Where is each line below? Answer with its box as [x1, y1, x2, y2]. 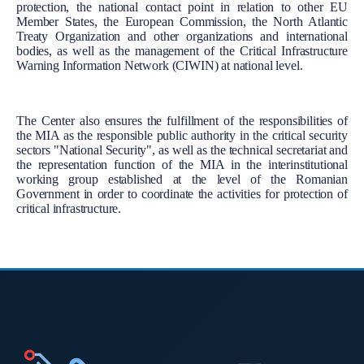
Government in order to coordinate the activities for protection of [16, 186, 348, 201]
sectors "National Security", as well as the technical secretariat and [16, 142, 348, 157]
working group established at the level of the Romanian [16, 171, 348, 186]
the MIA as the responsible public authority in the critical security [16, 128, 348, 142]
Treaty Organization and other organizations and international [16, 28, 348, 43]
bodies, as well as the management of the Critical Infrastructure [16, 43, 348, 58]
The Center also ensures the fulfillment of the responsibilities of [16, 113, 348, 128]
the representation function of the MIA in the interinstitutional [16, 157, 348, 171]
